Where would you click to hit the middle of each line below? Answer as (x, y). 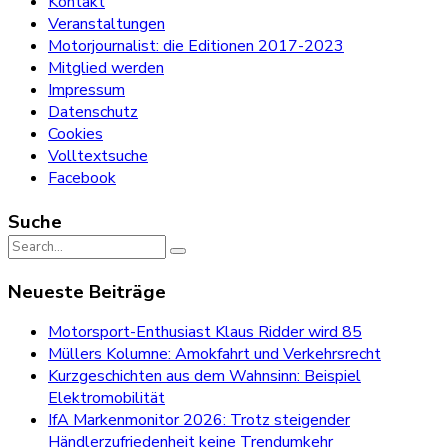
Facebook (82, 177)
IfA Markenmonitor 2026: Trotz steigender (199, 419)
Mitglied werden (106, 67)
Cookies (75, 133)
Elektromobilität (106, 397)
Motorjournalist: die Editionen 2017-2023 (196, 45)
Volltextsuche (98, 155)
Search (30, 244)
